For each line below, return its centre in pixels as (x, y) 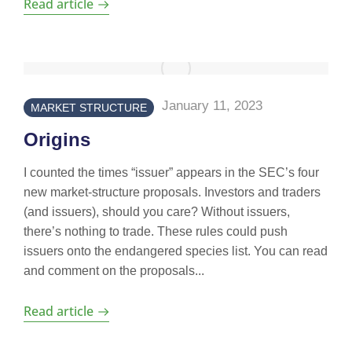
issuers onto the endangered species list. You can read (176, 251)
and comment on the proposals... (114, 271)
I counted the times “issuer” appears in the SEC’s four (171, 172)
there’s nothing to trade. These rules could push (156, 231)
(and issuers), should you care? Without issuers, (157, 212)
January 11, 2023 (212, 106)
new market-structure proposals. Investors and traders (172, 192)
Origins (57, 139)
